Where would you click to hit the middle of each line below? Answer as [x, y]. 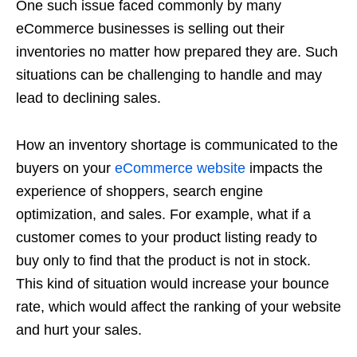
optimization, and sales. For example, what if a [163, 214]
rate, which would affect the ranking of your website [178, 306]
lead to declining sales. [88, 98]
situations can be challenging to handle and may [169, 75]
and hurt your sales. [79, 330]
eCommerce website [180, 168]
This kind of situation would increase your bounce [173, 283]
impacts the [284, 168]
